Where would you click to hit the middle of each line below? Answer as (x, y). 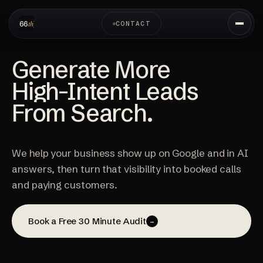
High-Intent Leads (105, 91)
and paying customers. (65, 185)
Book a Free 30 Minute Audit (87, 221)
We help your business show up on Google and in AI (130, 153)
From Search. (82, 113)
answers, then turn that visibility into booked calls (127, 169)
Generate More (91, 70)
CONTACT (133, 23)
